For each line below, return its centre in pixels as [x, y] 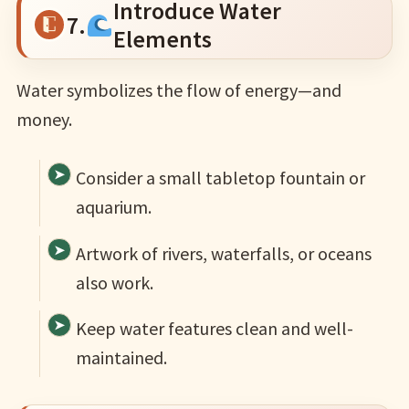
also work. [114, 282]
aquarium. [113, 207]
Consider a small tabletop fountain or [220, 178]
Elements [162, 39]
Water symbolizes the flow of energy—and [178, 90]
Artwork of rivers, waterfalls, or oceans [223, 253]
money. [44, 120]
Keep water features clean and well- [214, 329]
